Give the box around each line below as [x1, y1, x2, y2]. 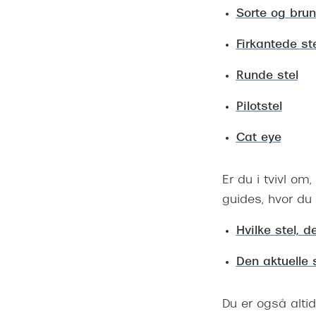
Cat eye [236, 133, 281, 145]
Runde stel [236, 71, 298, 83]
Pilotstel [236, 102, 282, 114]
